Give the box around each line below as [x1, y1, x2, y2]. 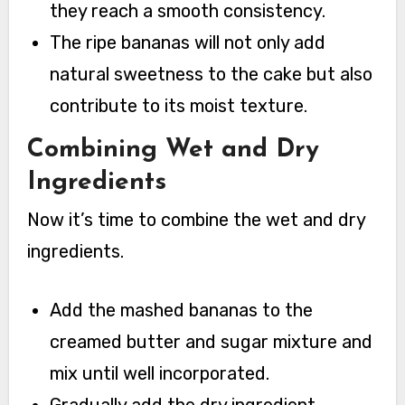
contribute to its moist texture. [50, 95, 308, 118]
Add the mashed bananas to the [50, 299, 314, 322]
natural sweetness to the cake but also [50, 63, 373, 86]
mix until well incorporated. [50, 363, 270, 385]
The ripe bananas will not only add [50, 32, 326, 54]
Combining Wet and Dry [26, 137, 319, 163]
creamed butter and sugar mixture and [50, 331, 373, 353]
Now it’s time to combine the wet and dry [26, 209, 365, 231]
